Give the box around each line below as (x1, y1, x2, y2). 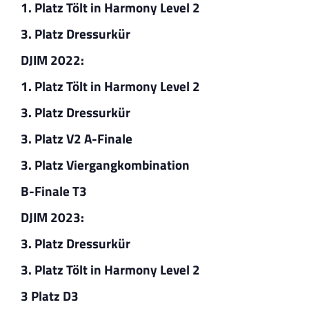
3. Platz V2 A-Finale (20, 128, 132, 148)
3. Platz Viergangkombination (20, 154, 190, 175)
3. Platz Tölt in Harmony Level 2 (20, 259, 200, 279)
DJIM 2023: (20, 206, 87, 227)
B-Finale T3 (20, 180, 87, 201)
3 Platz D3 (20, 285, 79, 306)
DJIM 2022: (20, 49, 87, 70)
